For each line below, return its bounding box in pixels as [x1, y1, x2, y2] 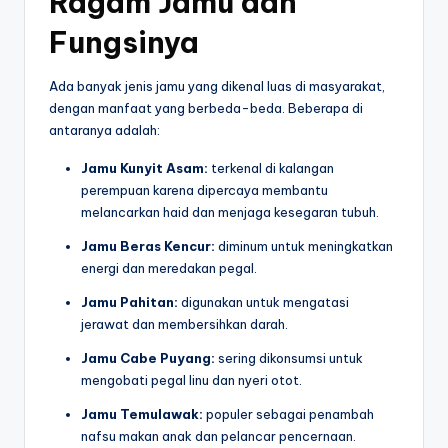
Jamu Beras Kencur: [81, 238, 215, 255]
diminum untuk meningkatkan [215, 238, 393, 255]
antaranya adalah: [49, 122, 160, 139]
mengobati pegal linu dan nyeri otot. [81, 372, 302, 389]
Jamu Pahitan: [81, 294, 178, 311]
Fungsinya [49, 24, 199, 62]
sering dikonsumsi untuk [215, 350, 363, 367]
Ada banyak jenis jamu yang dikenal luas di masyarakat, [49, 78, 385, 95]
